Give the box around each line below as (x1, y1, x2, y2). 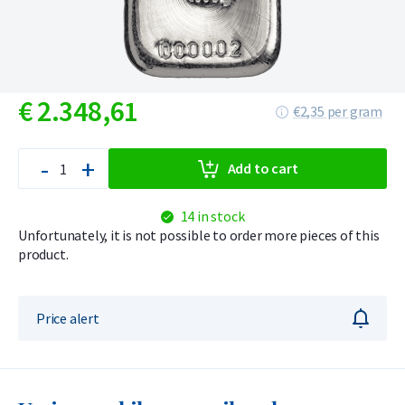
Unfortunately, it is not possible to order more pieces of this (18, 226, 380, 244)
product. (18, 245, 69, 263)
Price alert (36, 308, 99, 327)
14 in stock (180, 207, 245, 225)
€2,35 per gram (292, 102, 382, 120)
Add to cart (227, 159, 298, 177)
